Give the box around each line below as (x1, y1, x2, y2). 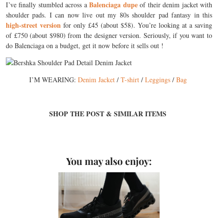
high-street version (6, 20, 61, 30)
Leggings (145, 75, 170, 84)
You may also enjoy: (66, 154, 152, 167)
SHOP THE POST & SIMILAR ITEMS (49, 109, 169, 119)
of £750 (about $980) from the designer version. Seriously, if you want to (6, 31, 212, 40)
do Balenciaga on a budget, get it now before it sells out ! (6, 41, 163, 50)
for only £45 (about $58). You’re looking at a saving (61, 20, 212, 30)
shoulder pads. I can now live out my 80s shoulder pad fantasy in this (6, 10, 212, 19)
